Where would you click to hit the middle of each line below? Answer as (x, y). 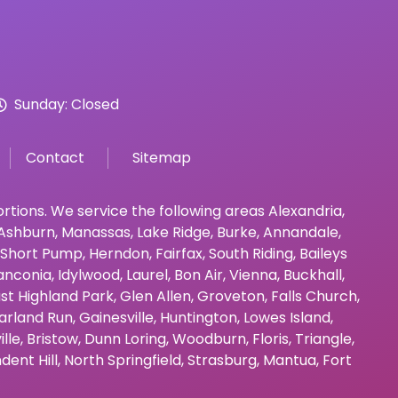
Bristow (52, 338)
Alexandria (305, 211)
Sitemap (162, 157)
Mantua (290, 360)
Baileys (323, 253)
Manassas (96, 232)
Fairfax (179, 253)
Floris (271, 338)
